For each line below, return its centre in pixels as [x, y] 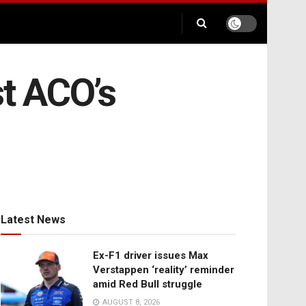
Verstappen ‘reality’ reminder [164, 270]
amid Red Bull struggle [148, 284]
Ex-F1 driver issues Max [151, 256]
